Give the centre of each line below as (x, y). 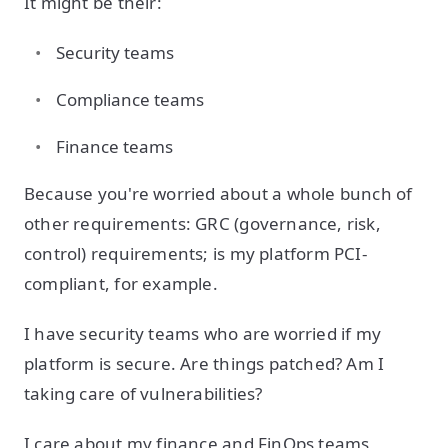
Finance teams (114, 146)
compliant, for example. (121, 283)
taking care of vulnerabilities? (143, 393)
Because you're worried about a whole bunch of (218, 193)
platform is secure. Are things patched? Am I (204, 363)
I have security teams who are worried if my (203, 333)
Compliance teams (130, 99)
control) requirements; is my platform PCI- (195, 253)
